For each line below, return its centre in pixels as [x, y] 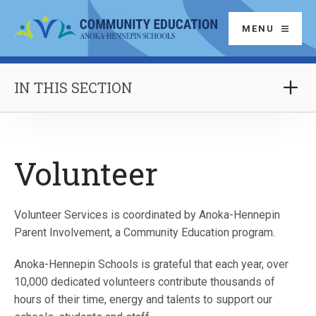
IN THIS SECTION [73, 87]
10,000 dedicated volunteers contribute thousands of [145, 282]
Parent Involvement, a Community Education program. [145, 232]
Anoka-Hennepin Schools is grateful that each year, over [151, 264]
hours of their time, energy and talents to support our [143, 299]
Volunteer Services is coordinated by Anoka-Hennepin [147, 215]
